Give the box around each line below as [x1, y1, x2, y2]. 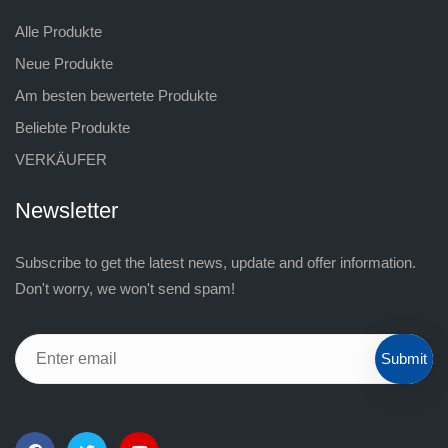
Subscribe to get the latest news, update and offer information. [15, 253, 416, 271]
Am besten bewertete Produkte [15, 86, 217, 104]
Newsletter [15, 197, 118, 223]
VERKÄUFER [15, 150, 107, 168]
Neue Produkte [15, 54, 113, 72]
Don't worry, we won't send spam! [15, 279, 235, 297]
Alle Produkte [15, 22, 102, 40]
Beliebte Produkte [15, 118, 130, 136]
